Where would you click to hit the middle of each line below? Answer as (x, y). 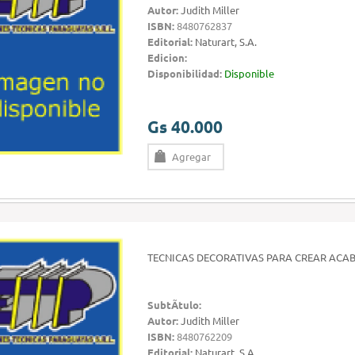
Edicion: (167, 57)
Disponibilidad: (185, 73)
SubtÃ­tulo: (174, 305)
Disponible (249, 73)
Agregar (191, 157)
